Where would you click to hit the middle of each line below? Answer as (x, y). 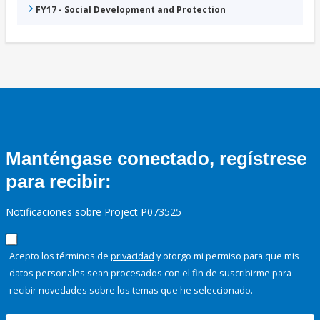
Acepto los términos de (60, 256)
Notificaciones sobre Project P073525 (94, 212)
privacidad (132, 256)
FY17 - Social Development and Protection (131, 10)
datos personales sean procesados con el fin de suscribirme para (150, 273)
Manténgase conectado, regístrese (156, 159)
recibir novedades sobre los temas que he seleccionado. (131, 290)
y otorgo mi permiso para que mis (227, 256)
